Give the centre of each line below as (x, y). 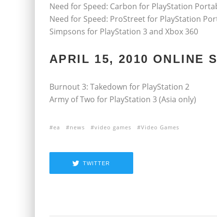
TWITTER (97, 163)
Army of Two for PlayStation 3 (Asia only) (123, 99)
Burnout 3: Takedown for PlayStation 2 (119, 87)
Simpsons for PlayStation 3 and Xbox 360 (124, 31)
